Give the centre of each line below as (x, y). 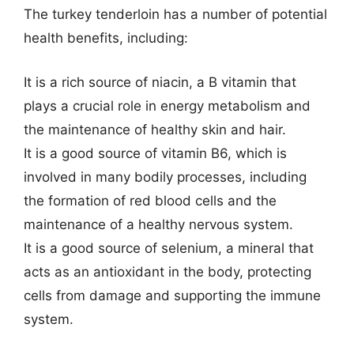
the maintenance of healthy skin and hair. (155, 129)
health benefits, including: (106, 38)
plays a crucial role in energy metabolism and (167, 105)
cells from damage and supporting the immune (172, 295)
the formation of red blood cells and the (150, 200)
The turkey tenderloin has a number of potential (175, 14)
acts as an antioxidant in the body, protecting (168, 271)
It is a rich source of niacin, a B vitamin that (160, 82)
